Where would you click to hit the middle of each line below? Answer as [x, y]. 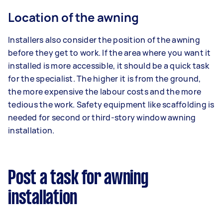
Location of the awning [73, 17]
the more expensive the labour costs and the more [105, 92]
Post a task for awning [78, 179]
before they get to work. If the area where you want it [110, 53]
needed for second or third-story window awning [102, 118]
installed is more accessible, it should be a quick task [109, 66]
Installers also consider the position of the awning [104, 40]
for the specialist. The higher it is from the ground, [105, 79]
